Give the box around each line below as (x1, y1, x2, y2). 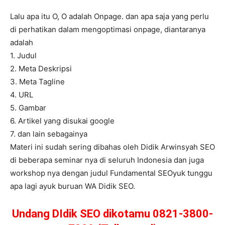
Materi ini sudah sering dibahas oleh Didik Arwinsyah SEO (10, 142, 215, 152)
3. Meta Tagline (10, 77, 65, 87)
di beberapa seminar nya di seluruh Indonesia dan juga (10, 155, 204, 165)
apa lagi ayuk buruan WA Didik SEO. (10, 181, 135, 191)
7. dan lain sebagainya (10, 129, 87, 139)
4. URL (10, 90, 33, 100)
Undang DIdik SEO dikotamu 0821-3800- (12, 207, 213, 220)
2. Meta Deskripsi (10, 64, 72, 74)
